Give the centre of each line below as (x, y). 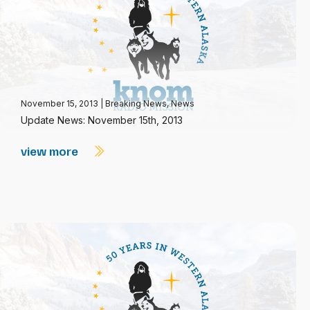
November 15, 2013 (61, 103)
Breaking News (136, 103)
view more (51, 151)
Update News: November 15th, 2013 (102, 120)
